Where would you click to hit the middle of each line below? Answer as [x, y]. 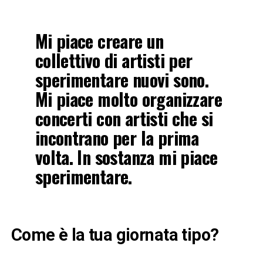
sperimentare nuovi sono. [122, 79]
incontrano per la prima [117, 137]
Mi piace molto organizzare [128, 99]
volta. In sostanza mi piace [126, 157]
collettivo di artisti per [114, 60]
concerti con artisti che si [124, 118]
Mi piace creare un [99, 41]
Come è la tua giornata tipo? [115, 235]
